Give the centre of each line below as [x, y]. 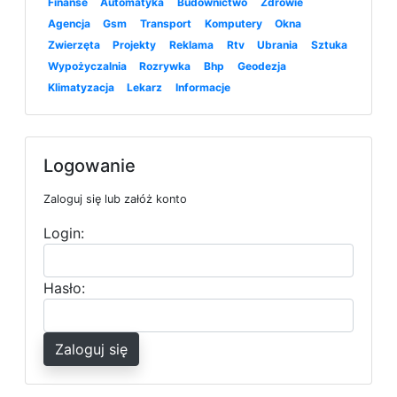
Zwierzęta [74, 45]
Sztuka [329, 45]
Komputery [233, 24]
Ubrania [278, 45]
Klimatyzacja [81, 88]
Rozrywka [165, 66]
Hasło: [64, 288]
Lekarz [145, 88]
